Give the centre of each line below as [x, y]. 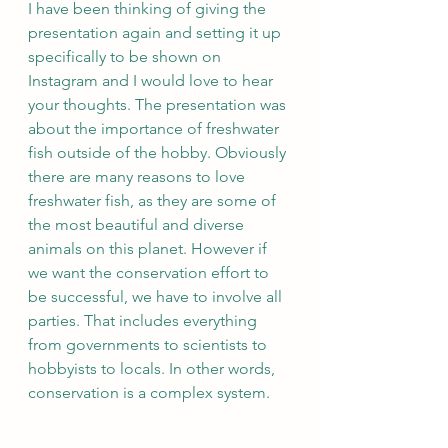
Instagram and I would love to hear [152, 80]
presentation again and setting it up [156, 32]
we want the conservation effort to [150, 272]
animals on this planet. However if [149, 248]
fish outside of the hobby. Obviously [159, 152]
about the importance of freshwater [155, 128]
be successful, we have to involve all [157, 296]
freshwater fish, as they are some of [154, 200]
